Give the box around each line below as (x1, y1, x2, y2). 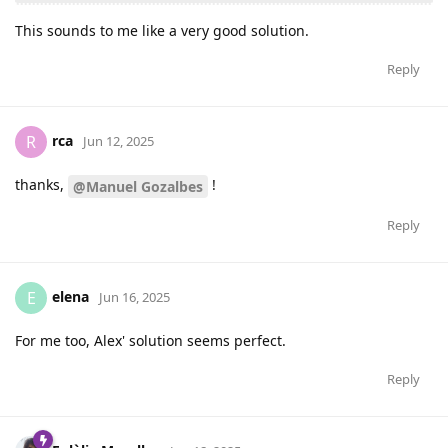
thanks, (15, 175, 68, 195)
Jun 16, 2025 (99, 287, 170, 306)
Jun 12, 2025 (83, 131, 154, 150)
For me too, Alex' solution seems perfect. (15, 330, 286, 350)
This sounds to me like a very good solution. (15, 21, 309, 41)
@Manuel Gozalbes (73, 176, 203, 196)
